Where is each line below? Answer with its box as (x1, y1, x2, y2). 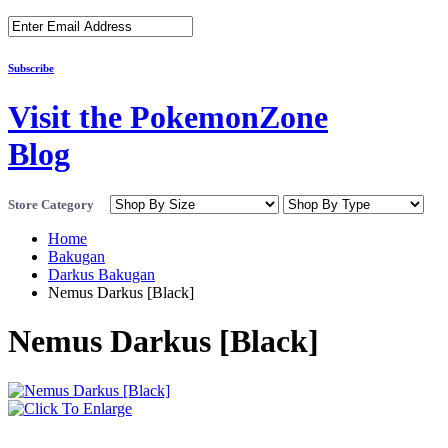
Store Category (8, 196, 106, 212)
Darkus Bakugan (48, 265, 155, 283)
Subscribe (8, 62, 54, 75)
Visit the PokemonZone (8, 99, 328, 136)
